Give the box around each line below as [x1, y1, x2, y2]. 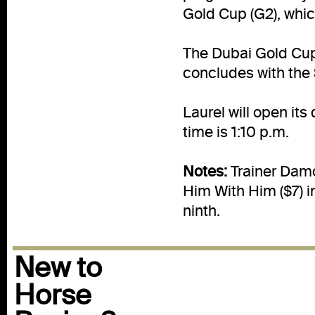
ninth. [183, 202, 220, 220]
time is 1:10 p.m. [183, 123, 289, 141]
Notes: [183, 162, 227, 181]
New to [14, 252, 102, 285]
